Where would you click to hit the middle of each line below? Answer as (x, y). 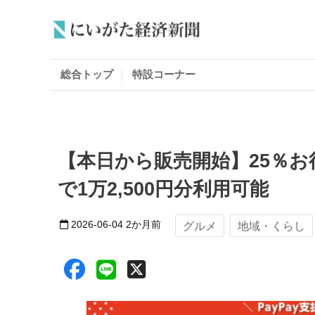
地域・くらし (271, 226)
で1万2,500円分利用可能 (163, 189)
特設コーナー (163, 75)
